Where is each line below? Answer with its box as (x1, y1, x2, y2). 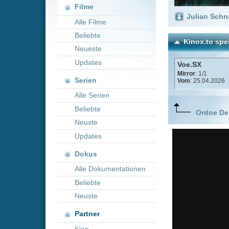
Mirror (147, 20, 163, 27)
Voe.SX (147, 12, 168, 19)
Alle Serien (62, 38, 91, 45)
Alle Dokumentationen (62, 99, 122, 106)
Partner (62, 136, 83, 144)
